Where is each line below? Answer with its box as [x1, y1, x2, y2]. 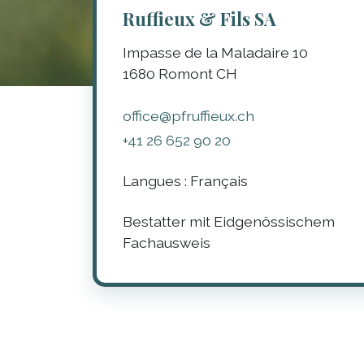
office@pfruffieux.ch [122, 106, 254, 124]
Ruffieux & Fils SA [122, 6, 276, 31]
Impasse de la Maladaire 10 [122, 43, 308, 61]
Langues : [122, 171, 190, 189]
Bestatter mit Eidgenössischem [122, 212, 335, 230]
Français [189, 171, 248, 189]
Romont [158, 64, 213, 82]
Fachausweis [122, 233, 210, 251]
